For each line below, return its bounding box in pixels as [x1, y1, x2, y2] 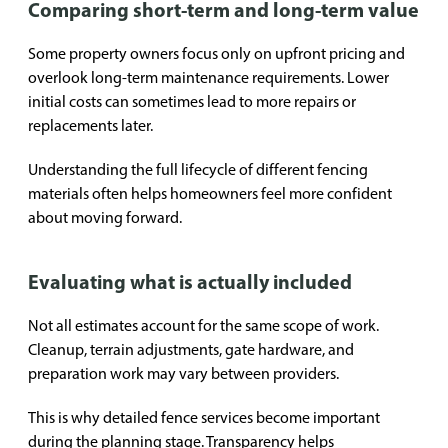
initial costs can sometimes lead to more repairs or [28, 92, 356, 111]
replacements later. [28, 116, 153, 135]
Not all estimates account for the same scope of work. [28, 316, 379, 335]
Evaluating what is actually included [28, 269, 352, 294]
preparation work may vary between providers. [28, 364, 339, 383]
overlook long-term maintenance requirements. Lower [28, 68, 389, 87]
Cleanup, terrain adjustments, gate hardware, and [28, 340, 354, 359]
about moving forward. [28, 208, 182, 227]
